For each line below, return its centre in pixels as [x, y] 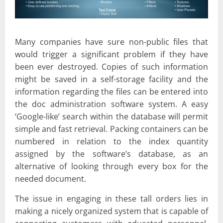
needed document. [51, 178]
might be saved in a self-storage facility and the [111, 79]
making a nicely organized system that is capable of [111, 211]
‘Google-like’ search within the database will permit [111, 116]
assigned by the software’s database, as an [111, 154]
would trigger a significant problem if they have [111, 54]
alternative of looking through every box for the [111, 166]
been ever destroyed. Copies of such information [111, 66]
